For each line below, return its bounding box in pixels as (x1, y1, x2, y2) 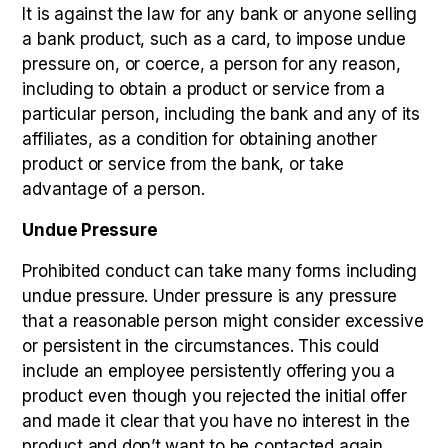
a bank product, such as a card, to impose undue (22, 29, 407, 49)
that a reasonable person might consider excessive (22, 311, 424, 331)
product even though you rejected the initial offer (22, 386, 407, 406)
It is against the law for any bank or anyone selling (22, 4, 417, 24)
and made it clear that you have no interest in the (22, 411, 410, 431)
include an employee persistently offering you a (22, 361, 396, 381)
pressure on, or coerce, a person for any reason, (22, 54, 401, 74)
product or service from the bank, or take (22, 154, 344, 174)
